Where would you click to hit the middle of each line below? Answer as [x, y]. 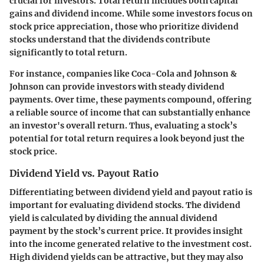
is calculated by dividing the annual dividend [124, 218]
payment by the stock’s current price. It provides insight [126, 231]
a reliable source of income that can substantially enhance [130, 112]
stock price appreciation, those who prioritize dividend [124, 26]
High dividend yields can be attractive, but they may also [126, 257]
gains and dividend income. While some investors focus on [131, 13]
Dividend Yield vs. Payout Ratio [84, 173]
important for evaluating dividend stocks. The [106, 205]
